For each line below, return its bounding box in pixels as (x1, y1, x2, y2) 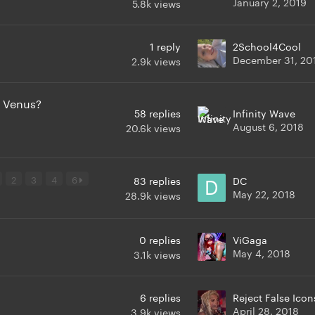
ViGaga (233, 231, 267, 247)
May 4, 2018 (233, 245, 290, 261)
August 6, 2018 (233, 118, 304, 134)
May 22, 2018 (233, 186, 295, 202)
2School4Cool (233, 38, 301, 54)
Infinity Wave (233, 105, 295, 121)
